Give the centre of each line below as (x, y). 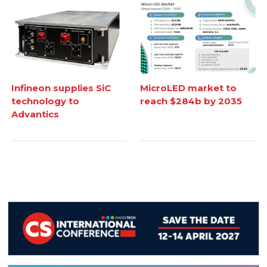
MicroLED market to (188, 88)
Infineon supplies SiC (61, 88)
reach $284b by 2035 (191, 101)
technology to (46, 101)
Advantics (35, 114)
